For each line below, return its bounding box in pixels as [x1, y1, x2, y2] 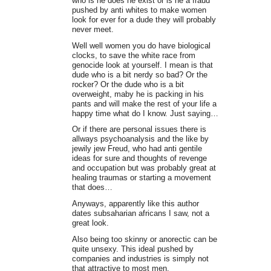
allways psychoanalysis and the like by [71, 134, 209, 144]
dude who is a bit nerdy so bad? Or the [71, 70, 207, 79]
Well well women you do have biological [71, 41, 211, 50]
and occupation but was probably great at [71, 163, 216, 173]
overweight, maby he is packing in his [71, 89, 204, 99]
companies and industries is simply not [71, 254, 209, 264]
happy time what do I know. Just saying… [71, 108, 218, 118]
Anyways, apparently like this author [71, 199, 199, 209]
